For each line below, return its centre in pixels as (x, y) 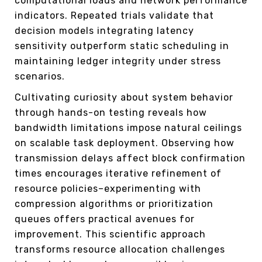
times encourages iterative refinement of (118, 173)
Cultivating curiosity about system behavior (124, 97)
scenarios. (40, 76)
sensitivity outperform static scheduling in (122, 46)
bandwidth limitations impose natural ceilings (128, 127)
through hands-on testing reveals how (111, 112)
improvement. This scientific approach (110, 234)
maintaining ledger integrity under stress (118, 61)
